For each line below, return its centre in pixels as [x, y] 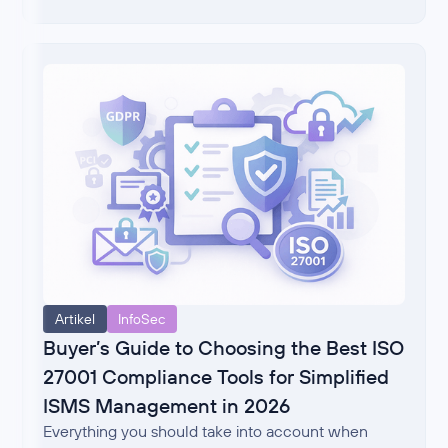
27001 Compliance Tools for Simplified [216, 376]
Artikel [74, 318]
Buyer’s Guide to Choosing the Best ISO [224, 347]
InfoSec [142, 318]
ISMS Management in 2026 [167, 405]
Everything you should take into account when [206, 430]
